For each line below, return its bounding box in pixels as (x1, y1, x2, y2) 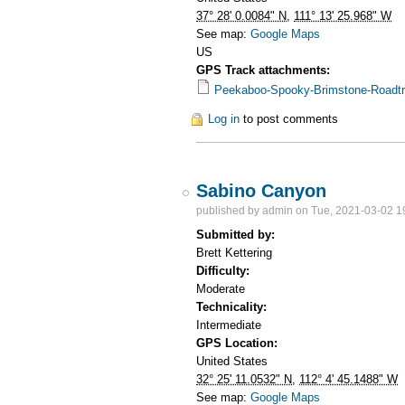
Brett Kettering (196, 246, 273, 260)
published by (196, 204, 263, 218)
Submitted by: (196, 228, 279, 242)
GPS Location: (196, 336, 282, 351)
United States (196, 354, 268, 369)
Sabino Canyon (196, 181, 327, 202)
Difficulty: (196, 264, 254, 278)
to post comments (240, 112, 339, 127)
